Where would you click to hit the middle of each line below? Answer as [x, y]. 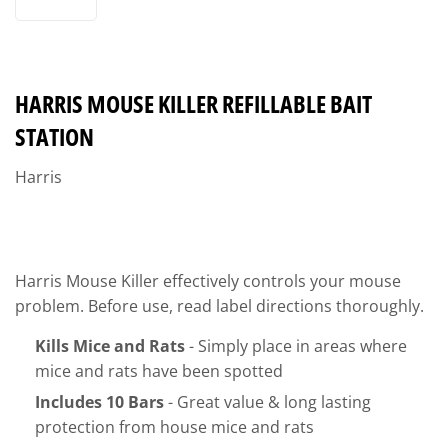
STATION [54, 136]
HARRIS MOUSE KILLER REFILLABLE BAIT [193, 103]
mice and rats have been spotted [159, 371]
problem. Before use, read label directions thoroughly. [221, 306]
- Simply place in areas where [298, 346]
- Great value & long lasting [269, 402]
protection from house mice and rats [174, 427]
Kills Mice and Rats [110, 346]
